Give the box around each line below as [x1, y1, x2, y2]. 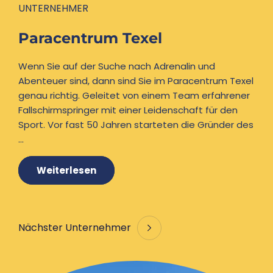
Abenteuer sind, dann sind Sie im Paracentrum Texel [18, 74, 253, 88]
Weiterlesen [37, 163, 96, 177]
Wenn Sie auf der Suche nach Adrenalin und [18, 60, 215, 73]
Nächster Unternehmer [18, 221, 131, 235]
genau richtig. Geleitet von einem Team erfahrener [18, 89, 250, 102]
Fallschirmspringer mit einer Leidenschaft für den [18, 104, 238, 117]
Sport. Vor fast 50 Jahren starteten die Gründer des [18, 118, 253, 132]
